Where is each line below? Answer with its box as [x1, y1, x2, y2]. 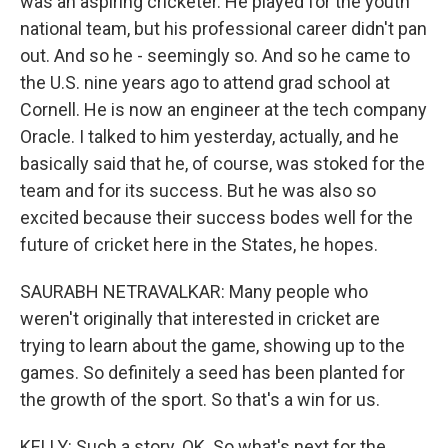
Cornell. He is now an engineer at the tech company [20, 99, 427, 120]
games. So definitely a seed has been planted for [20, 362, 405, 383]
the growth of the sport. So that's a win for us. [20, 389, 380, 410]
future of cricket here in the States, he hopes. [20, 234, 378, 255]
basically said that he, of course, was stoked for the [20, 153, 425, 174]
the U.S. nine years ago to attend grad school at [20, 72, 390, 93]
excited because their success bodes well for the [20, 207, 413, 228]
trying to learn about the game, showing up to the [20, 335, 405, 356]
